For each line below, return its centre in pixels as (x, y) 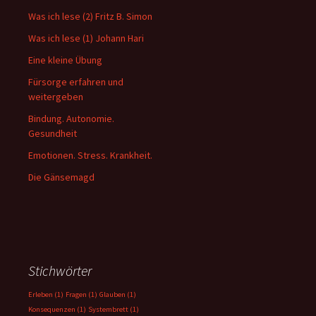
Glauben (113, 294)
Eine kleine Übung (65, 60)
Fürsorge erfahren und (76, 82)
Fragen (76, 294)
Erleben (41, 294)
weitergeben (56, 97)
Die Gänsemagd (61, 177)
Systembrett (108, 309)
